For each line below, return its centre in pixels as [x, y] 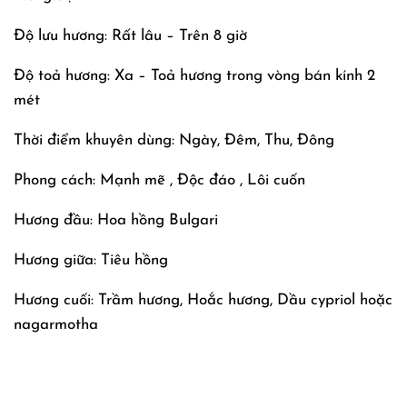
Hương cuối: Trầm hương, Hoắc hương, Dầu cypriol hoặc [203, 300]
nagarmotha [56, 324]
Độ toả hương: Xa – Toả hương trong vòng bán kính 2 [194, 75]
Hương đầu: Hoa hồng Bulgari [116, 220]
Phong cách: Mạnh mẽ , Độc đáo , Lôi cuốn [159, 180]
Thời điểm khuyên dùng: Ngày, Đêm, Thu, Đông [174, 140]
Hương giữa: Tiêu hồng [91, 260]
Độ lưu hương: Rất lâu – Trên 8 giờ [130, 35]
